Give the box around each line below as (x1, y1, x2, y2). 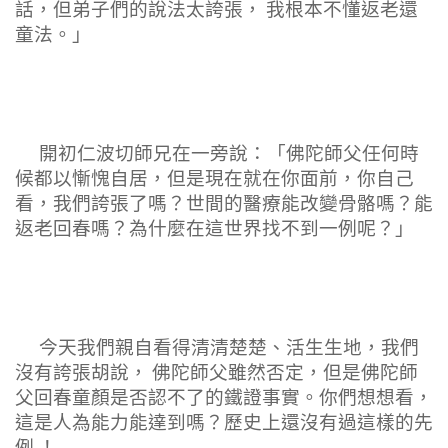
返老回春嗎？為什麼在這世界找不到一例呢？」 (15, 217, 414, 240)
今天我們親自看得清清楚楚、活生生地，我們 (15, 336, 419, 359)
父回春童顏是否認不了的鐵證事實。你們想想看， (15, 386, 433, 409)
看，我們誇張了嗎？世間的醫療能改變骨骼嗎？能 (15, 192, 433, 215)
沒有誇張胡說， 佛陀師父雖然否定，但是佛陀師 (15, 361, 418, 384)
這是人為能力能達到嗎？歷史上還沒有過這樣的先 (15, 411, 433, 434)
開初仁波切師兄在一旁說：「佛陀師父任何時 (15, 142, 419, 165)
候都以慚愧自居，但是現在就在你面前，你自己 (15, 167, 414, 190)
